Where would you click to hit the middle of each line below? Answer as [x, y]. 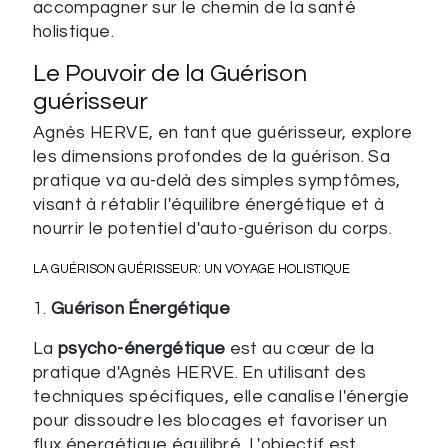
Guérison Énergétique [141, 308]
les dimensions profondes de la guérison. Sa [212, 156]
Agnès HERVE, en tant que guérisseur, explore [223, 132]
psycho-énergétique [142, 348]
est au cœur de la [300, 348]
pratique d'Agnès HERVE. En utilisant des [200, 372]
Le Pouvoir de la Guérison [170, 74]
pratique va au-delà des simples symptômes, [217, 180]
